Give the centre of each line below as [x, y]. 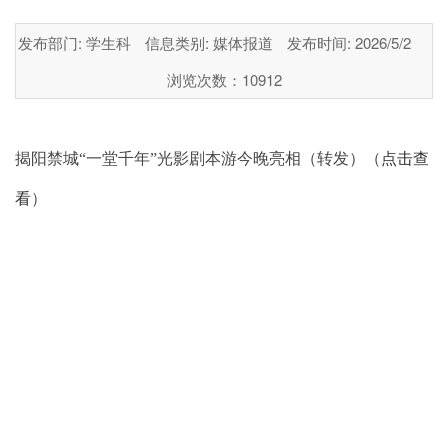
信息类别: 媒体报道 [208, 43]
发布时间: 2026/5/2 [348, 43]
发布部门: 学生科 [74, 43]
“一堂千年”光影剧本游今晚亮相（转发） [222, 159]
